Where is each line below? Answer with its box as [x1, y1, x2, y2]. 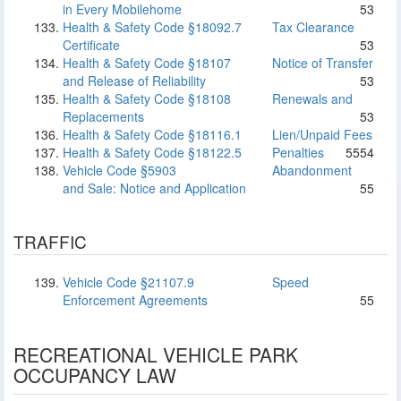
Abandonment [269, 161, 352, 179]
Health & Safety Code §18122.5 [63, 143, 242, 161]
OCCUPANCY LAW [13, 362, 176, 388]
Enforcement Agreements [63, 291, 208, 309]
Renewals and [269, 90, 353, 107]
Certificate [63, 36, 120, 54]
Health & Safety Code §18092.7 [63, 18, 242, 36]
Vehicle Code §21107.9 [63, 273, 194, 291]
